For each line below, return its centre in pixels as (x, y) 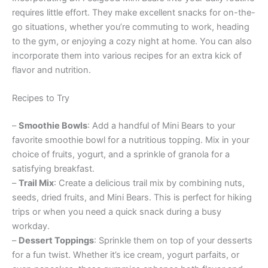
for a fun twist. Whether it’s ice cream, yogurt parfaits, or (126, 255)
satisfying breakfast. (53, 169)
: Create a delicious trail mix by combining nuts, (149, 183)
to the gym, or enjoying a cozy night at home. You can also (132, 42)
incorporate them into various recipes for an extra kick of (127, 56)
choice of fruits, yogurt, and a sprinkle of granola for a (121, 155)
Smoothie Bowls (53, 126)
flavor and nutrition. (51, 70)
